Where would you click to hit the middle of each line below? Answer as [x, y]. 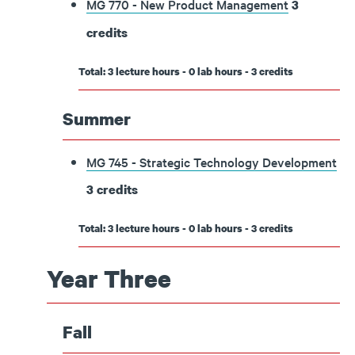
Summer [97, 118]
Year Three [109, 279]
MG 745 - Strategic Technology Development [212, 162]
